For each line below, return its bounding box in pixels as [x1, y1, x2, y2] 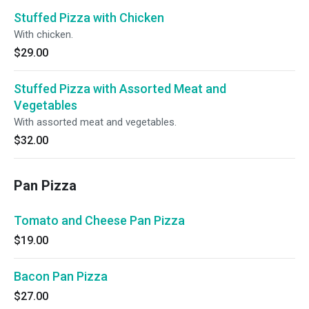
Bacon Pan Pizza [14, 269, 108, 283]
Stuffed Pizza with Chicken [14, 10, 164, 25]
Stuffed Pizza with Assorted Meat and [14, 81, 226, 96]
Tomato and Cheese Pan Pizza [14, 213, 185, 228]
